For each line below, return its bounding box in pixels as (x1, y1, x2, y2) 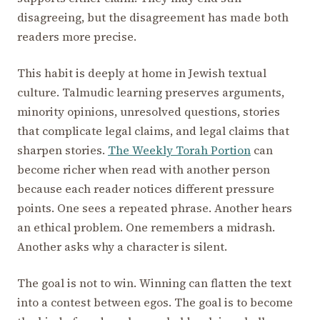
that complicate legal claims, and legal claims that (17, 122, 289, 139)
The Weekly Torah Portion (108, 141, 251, 158)
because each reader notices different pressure (17, 180, 274, 196)
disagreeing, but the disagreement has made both (17, 9, 289, 25)
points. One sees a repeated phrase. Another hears (17, 199, 292, 216)
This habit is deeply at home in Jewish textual (17, 64, 266, 81)
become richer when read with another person (17, 161, 270, 177)
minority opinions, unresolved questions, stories (17, 103, 280, 119)
